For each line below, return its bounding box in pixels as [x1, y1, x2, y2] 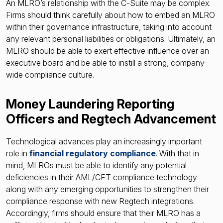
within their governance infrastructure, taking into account [6, 21, 212, 32]
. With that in [156, 148, 199, 158]
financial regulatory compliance [29, 148, 156, 158]
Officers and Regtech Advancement [6, 111, 216, 126]
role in [6, 148, 29, 158]
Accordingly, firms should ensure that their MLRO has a [6, 208, 201, 218]
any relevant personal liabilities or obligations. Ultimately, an [6, 33, 216, 44]
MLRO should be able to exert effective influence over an [6, 45, 209, 56]
